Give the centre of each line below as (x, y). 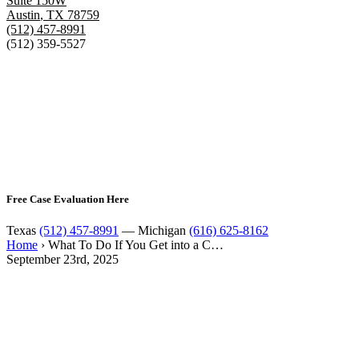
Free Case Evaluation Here (68, 199)
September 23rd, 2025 (63, 259)
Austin (23, 15)
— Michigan (154, 230)
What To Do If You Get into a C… (136, 244)
